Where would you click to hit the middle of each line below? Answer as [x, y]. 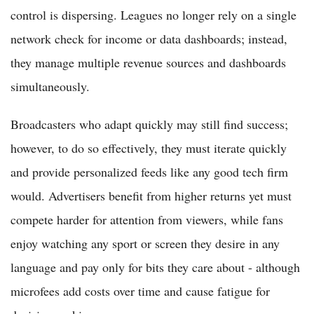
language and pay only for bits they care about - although [155, 267]
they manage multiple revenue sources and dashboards [148, 62]
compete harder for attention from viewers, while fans [147, 219]
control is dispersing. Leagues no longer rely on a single [153, 14]
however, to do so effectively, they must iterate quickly [149, 148]
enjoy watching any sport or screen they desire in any [145, 243]
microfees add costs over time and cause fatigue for [140, 291]
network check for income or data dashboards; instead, [149, 38]
